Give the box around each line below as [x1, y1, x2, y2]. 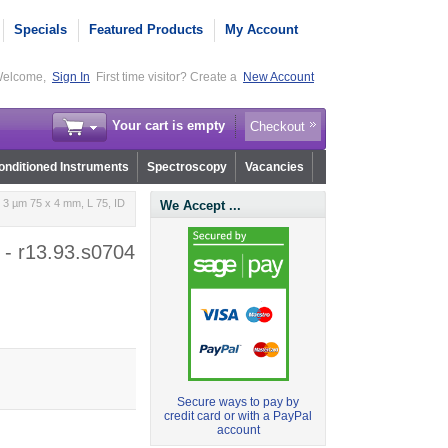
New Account [243, 70, 314, 84]
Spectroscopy [146, 160, 227, 175]
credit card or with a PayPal [164, 409, 313, 424]
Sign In [52, 70, 90, 84]
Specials [14, 22, 67, 37]
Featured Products [89, 22, 203, 37]
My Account [225, 22, 298, 37]
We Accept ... [160, 198, 242, 214]
